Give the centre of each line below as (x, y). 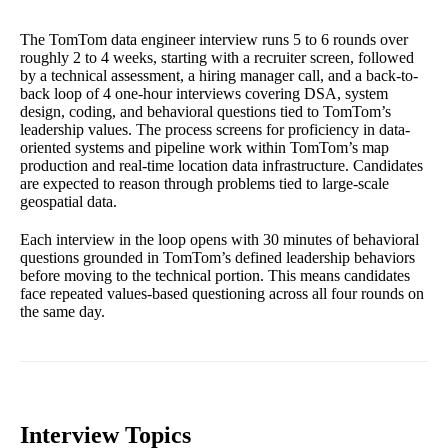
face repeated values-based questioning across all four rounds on (222, 293)
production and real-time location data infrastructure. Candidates (221, 165)
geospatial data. (68, 201)
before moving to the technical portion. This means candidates (215, 275)
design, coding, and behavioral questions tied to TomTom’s (205, 111)
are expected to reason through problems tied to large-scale (204, 183)
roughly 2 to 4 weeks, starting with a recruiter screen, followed (217, 57)
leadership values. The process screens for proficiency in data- (215, 129)
